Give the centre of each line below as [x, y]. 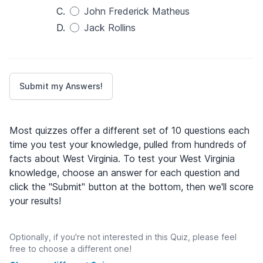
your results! [35, 201]
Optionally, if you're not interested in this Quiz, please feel [123, 237]
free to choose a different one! [70, 249]
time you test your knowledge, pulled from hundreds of [128, 144]
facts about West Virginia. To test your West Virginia [122, 159]
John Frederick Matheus [137, 11]
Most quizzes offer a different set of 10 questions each [129, 130]
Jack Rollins [110, 28]
